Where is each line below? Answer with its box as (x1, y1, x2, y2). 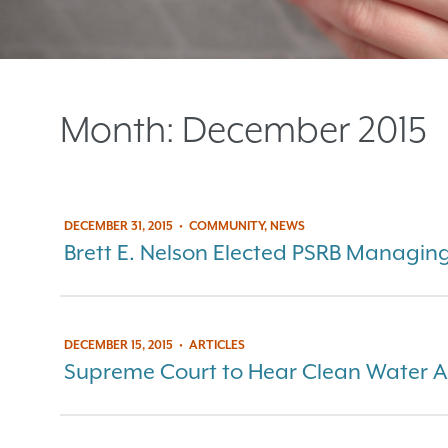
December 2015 (182, 108, 427, 151)
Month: (60, 108, 182, 151)
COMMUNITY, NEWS (189, 218, 305, 233)
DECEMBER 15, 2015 (64, 337, 173, 352)
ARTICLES (189, 337, 245, 352)
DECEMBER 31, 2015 (64, 218, 173, 233)
